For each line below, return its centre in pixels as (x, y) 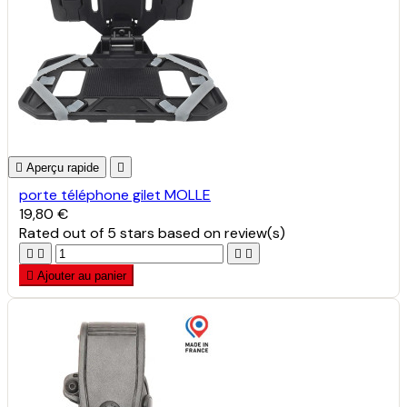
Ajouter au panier (82, 275)
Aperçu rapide (63, 167)
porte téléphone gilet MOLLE (115, 194)
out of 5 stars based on (144, 233)
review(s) (255, 233)
